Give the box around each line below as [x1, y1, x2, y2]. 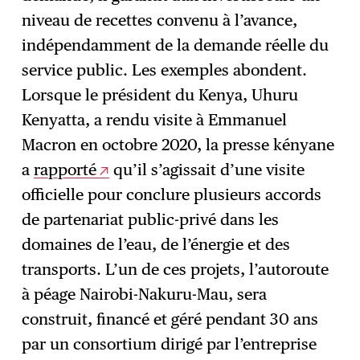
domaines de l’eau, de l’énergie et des [22, 235, 291, 255]
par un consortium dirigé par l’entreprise [22, 334, 317, 354]
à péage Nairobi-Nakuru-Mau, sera [22, 284, 268, 305]
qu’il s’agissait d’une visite [109, 160, 305, 180]
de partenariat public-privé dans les [22, 210, 280, 230]
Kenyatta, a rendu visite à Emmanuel [22, 110, 288, 130]
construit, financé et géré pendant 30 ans [22, 309, 319, 329]
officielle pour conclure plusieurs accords [22, 185, 322, 205]
